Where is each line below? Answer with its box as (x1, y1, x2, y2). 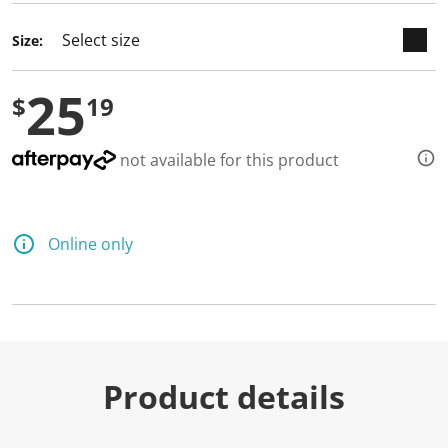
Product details (103, 375, 345, 418)
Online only (48, 233, 133, 255)
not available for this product (116, 149, 339, 171)
